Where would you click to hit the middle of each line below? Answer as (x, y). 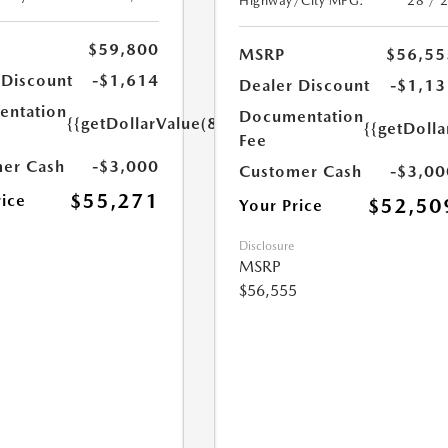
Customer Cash (301, 171)
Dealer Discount (305, 85)
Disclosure (267, 246)
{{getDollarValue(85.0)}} (166, 123)
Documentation (302, 116)
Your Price (281, 205)
